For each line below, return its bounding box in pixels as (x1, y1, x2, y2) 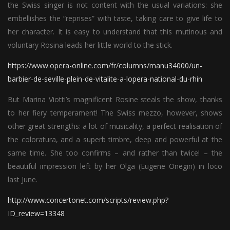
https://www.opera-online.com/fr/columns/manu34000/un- (8, 60, 202, 70)
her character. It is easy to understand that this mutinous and (8, 26, 222, 36)
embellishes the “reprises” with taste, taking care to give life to (8, 13, 222, 23)
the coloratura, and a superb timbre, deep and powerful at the (8, 134, 222, 144)
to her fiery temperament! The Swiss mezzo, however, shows (8, 107, 222, 118)
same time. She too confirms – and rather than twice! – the (8, 147, 222, 158)
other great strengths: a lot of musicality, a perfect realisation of (8, 121, 222, 131)
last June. (8, 174, 37, 184)
